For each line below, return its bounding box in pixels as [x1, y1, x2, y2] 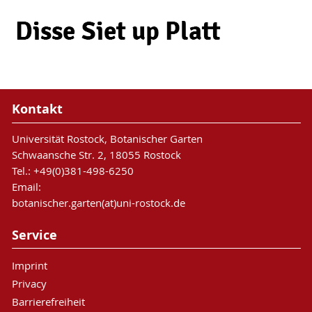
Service [11, 226, 57, 244]
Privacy [11, 276, 47, 291]
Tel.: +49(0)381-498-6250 [11, 163, 134, 178]
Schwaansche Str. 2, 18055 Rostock [11, 147, 181, 162]
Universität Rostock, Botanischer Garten [11, 131, 203, 146]
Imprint [11, 258, 47, 273]
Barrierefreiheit [11, 295, 85, 309]
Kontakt [11, 100, 63, 118]
